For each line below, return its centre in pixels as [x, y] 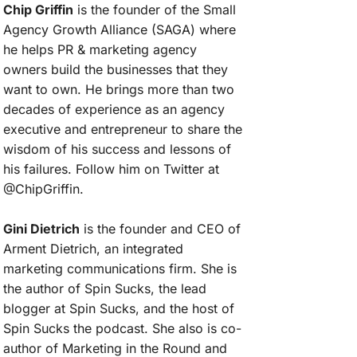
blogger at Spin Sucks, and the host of [119, 308]
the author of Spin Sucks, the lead [105, 288]
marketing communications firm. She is [120, 268]
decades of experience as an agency [114, 109]
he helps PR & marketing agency [100, 49]
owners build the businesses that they [116, 69]
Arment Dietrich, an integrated [93, 248]
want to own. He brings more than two [119, 89]
